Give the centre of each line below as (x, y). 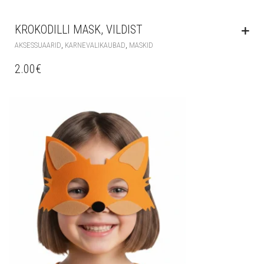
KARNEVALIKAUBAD (95, 45)
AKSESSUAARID (38, 45)
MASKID (141, 45)
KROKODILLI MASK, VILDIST (79, 29)
